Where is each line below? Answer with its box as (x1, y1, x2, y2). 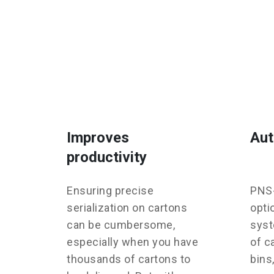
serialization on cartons (67, 201, 187, 215)
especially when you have (67, 235, 198, 249)
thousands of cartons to (67, 253, 191, 266)
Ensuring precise (67, 184, 154, 198)
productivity (67, 149, 147, 166)
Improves (67, 129, 129, 147)
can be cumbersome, (67, 218, 175, 232)
